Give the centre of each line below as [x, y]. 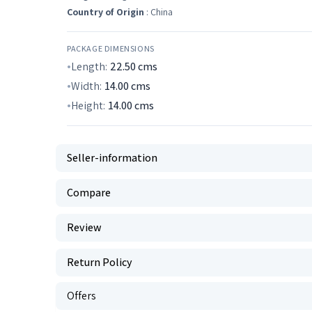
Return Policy [100, 262]
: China [158, 12]
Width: [86, 86]
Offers [81, 296]
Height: [88, 106]
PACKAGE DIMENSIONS [111, 48]
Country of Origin [106, 12]
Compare [89, 193]
